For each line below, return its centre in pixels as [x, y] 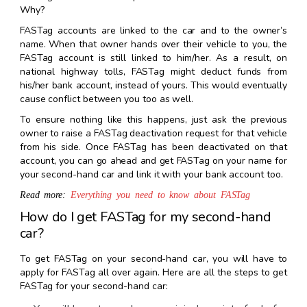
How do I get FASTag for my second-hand [145, 217]
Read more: [45, 194]
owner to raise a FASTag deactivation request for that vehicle [153, 133]
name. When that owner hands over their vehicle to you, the [153, 44]
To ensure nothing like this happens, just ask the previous [153, 119]
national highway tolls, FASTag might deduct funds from [153, 71]
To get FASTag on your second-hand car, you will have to [153, 258]
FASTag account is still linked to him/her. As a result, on [153, 58]
